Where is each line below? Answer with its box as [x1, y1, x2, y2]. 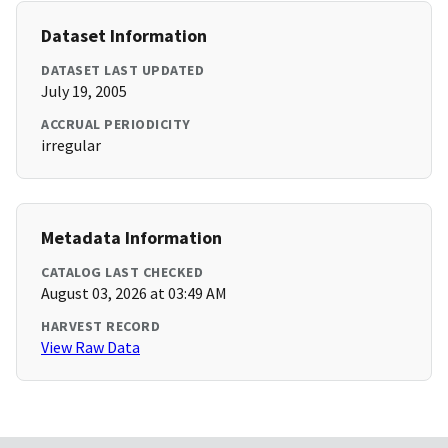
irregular [41, 135, 101, 156]
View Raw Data [41, 337, 140, 358]
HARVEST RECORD [41, 317, 160, 336]
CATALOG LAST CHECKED [41, 263, 203, 282]
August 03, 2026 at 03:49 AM [41, 283, 227, 304]
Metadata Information [41, 226, 222, 250]
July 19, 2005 [41, 81, 127, 102]
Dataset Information [41, 24, 207, 48]
